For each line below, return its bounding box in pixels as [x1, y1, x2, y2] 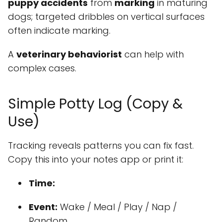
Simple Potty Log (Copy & [8, 94, 183, 114]
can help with [122, 48, 184, 61]
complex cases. [8, 62, 76, 75]
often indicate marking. [8, 24, 111, 37]
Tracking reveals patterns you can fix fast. [8, 139, 194, 152]
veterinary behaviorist [16, 48, 122, 61]
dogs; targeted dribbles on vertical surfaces [8, 10, 205, 23]
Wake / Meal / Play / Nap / [57, 201, 177, 214]
